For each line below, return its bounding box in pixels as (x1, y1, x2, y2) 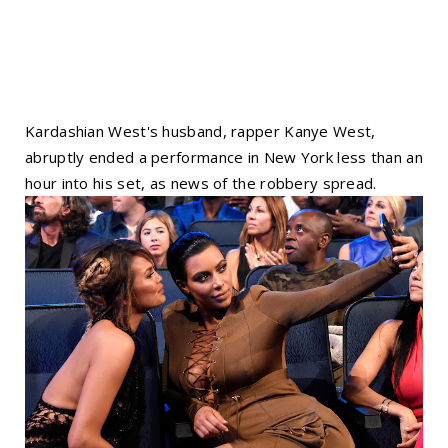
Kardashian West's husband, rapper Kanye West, (25, 120, 376, 141)
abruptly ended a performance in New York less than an (25, 146, 423, 167)
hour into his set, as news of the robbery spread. (25, 172, 377, 193)
